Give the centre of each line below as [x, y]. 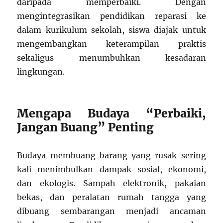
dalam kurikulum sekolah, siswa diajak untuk [111, 30]
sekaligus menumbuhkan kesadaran [111, 58]
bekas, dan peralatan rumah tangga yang [111, 197]
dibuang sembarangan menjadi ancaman [111, 211]
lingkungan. [41, 72]
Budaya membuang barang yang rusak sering [111, 155]
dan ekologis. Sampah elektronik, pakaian [111, 183]
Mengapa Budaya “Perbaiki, [111, 113]
